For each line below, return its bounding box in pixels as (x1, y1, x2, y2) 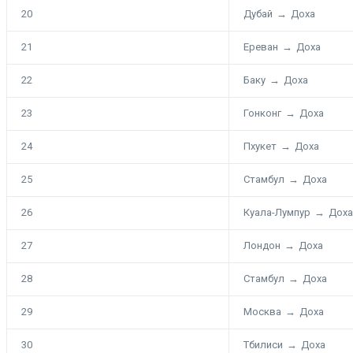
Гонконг (243, 106, 281, 119)
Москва (243, 305, 281, 318)
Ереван (243, 40, 278, 53)
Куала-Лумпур (243, 206, 310, 218)
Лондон (243, 239, 281, 251)
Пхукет (243, 139, 277, 152)
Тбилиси (243, 338, 283, 351)
